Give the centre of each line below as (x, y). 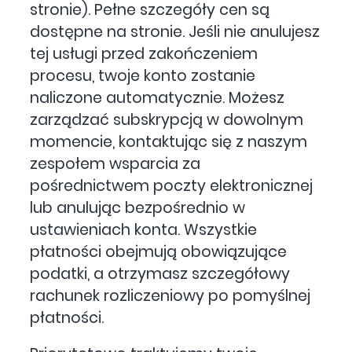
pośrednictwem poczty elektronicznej (172, 185)
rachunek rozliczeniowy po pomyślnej (170, 295)
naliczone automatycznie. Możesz (158, 97)
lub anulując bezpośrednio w (138, 207)
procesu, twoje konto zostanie (143, 75)
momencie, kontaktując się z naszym (169, 141)
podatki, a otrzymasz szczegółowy (160, 273)
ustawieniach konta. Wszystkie (144, 229)
